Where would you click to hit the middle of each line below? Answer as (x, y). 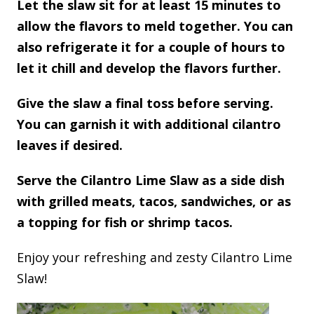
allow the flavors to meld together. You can (155, 26)
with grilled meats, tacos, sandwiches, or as (154, 202)
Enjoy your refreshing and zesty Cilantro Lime (155, 258)
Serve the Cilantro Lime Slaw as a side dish (151, 180)
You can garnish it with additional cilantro (149, 124)
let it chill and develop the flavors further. (149, 68)
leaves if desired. (70, 145)
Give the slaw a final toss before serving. (145, 103)
